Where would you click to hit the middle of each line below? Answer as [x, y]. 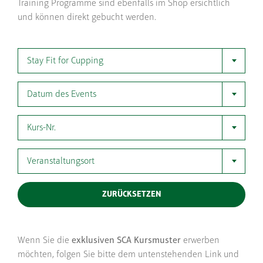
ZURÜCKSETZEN [131, 194]
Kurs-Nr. [41, 128]
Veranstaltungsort [61, 161]
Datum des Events [62, 94]
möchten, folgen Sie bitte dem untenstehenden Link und [128, 254]
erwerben [200, 240]
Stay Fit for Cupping [65, 61]
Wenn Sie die [45, 240]
